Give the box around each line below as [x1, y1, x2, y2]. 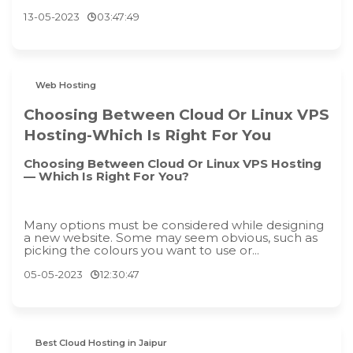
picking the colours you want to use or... [24, 243, 259, 258]
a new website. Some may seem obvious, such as [24, 230, 318, 246]
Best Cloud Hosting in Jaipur [35, 337, 168, 349]
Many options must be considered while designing [24, 217, 324, 233]
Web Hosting [35, 80, 97, 91]
